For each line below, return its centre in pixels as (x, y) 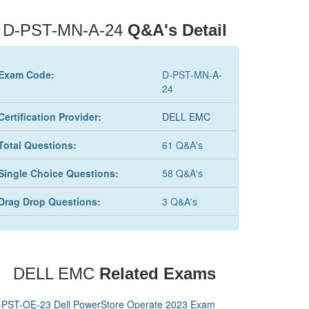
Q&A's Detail (177, 30)
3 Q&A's (179, 201)
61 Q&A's (182, 145)
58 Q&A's (182, 173)
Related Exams (158, 273)
